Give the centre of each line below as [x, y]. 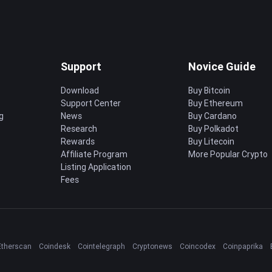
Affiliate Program [94, 154]
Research [79, 129]
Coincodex [198, 246]
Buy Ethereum [216, 103]
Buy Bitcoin [209, 90]
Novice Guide [222, 66]
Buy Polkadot [213, 129]
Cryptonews [152, 246]
